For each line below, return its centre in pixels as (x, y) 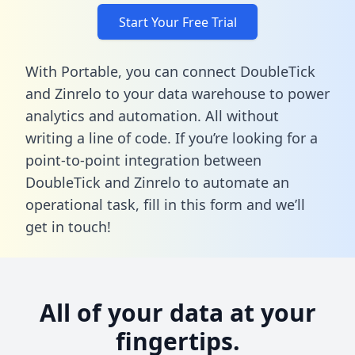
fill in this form (193, 204)
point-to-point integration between (143, 160)
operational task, (84, 204)
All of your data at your (177, 312)
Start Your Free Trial (177, 22)
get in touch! (68, 226)
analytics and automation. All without (152, 115)
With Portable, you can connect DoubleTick (170, 71)
